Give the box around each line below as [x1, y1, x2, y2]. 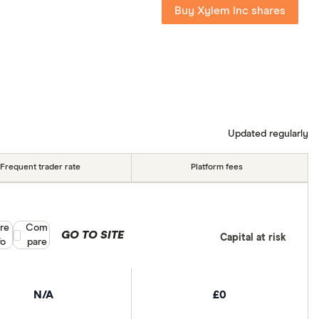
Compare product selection [14, 223, 139, 234]
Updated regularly [228, 129, 308, 140]
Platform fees [191, 162, 244, 172]
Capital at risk [219, 232, 286, 243]
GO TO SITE [61, 229, 124, 241]
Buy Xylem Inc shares [174, 5, 286, 17]
